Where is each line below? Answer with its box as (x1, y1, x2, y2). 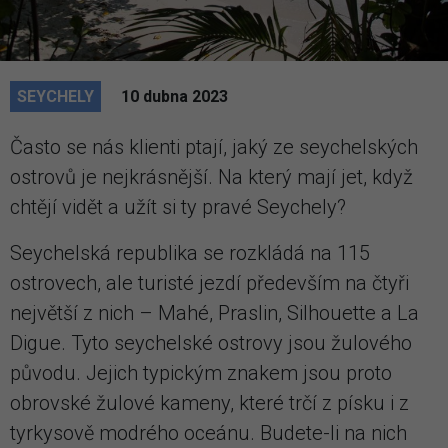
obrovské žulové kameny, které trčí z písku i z (10, 390, 409, 415)
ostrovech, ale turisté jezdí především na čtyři (10, 270, 409, 295)
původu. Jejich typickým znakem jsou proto (10, 360, 392, 385)
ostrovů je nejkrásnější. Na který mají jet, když (10, 164, 413, 189)
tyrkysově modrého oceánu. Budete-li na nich (10, 420, 407, 445)
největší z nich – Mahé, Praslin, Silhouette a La (10, 300, 419, 325)
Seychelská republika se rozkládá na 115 (10, 240, 370, 265)
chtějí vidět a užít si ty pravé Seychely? (10, 194, 346, 219)
